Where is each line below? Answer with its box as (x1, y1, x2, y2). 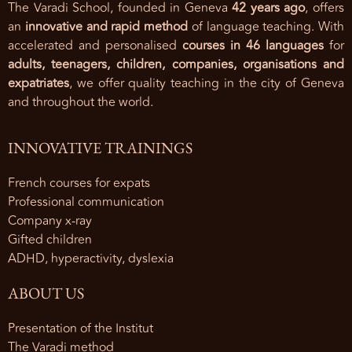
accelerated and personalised (8, 35, 182, 55)
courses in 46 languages (182, 35, 324, 55)
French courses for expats (8, 173, 150, 192)
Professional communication (8, 192, 164, 211)
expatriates (8, 73, 69, 93)
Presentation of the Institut (8, 318, 153, 338)
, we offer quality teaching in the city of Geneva (69, 73, 344, 93)
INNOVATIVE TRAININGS (8, 137, 192, 158)
